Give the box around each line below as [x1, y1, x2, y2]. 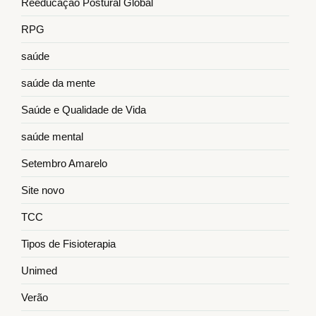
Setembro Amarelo [21, 157, 107, 170]
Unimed [21, 265, 57, 277]
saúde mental [21, 130, 83, 143]
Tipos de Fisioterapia [21, 238, 116, 250]
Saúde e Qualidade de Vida [21, 104, 146, 116]
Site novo [21, 184, 64, 197]
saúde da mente [21, 77, 95, 90]
